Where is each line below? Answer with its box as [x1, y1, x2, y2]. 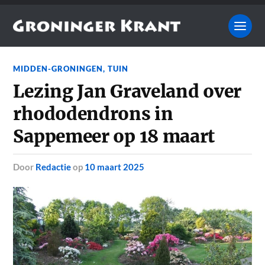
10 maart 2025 [85, 161, 145, 173]
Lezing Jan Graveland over [13, 80, 241, 103]
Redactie [35, 161, 72, 173]
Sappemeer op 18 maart [13, 125, 215, 148]
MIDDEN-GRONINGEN [13, 64, 104, 74]
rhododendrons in [13, 103, 173, 125]
